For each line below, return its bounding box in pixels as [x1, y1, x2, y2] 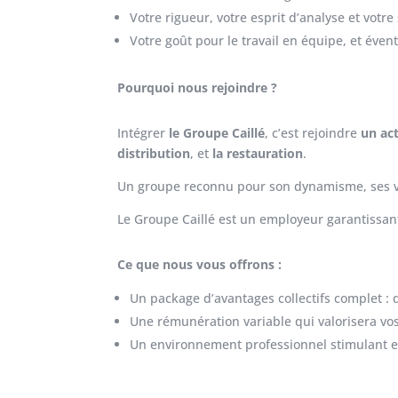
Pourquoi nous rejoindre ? [117, 79, 277, 97]
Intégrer [117, 124, 169, 142]
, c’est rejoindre [265, 124, 361, 142]
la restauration [212, 145, 303, 163]
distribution [117, 145, 190, 163]
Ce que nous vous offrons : [117, 256, 282, 274]
